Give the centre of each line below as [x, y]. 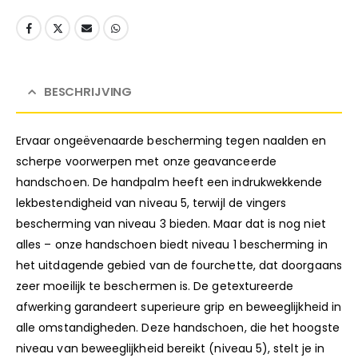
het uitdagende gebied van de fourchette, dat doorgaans [179, 265]
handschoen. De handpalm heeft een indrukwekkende [169, 182]
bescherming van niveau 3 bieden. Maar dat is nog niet [171, 223]
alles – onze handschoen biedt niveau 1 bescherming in [172, 244]
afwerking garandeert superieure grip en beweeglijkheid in [179, 306]
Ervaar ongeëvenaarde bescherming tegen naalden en [171, 140]
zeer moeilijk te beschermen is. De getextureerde [155, 286]
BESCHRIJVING [88, 91]
